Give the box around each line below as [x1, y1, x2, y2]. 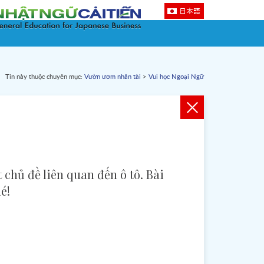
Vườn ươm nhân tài [84, 74, 141, 80]
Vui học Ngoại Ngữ [148, 74, 204, 80]
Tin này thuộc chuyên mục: [5, 74, 84, 80]
